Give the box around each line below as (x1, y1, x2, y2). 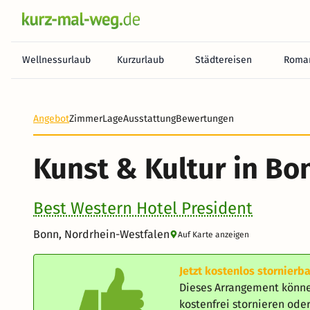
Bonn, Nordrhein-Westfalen (33, 228, 170, 241)
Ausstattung (123, 113, 176, 125)
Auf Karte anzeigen (178, 230, 249, 239)
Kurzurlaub (116, 54, 164, 66)
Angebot (33, 113, 69, 125)
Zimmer (69, 113, 102, 125)
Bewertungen (176, 113, 234, 125)
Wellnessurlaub (22, 54, 91, 66)
